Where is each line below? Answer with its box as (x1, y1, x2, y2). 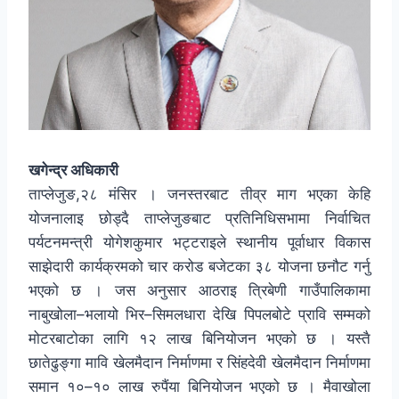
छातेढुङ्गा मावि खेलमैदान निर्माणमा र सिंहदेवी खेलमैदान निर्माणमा (28, 354, 370, 372)
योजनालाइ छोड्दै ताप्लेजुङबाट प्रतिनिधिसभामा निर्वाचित (28, 209, 370, 228)
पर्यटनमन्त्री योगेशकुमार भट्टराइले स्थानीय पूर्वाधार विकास (28, 233, 370, 252)
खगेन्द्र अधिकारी (28, 161, 118, 180)
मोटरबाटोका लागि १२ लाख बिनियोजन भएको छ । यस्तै (28, 330, 370, 348)
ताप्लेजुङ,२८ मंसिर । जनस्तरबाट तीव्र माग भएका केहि (28, 185, 370, 204)
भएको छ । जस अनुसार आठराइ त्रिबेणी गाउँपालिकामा (28, 281, 370, 300)
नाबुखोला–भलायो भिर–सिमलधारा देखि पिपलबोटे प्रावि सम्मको (28, 305, 370, 324)
